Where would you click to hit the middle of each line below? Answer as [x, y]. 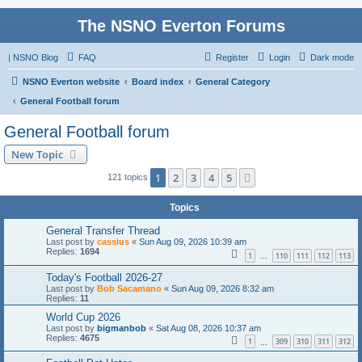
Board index [158, 82]
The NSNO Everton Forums [181, 26]
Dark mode [332, 57]
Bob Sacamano [129, 288]
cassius [113, 242]
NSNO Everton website [71, 82]
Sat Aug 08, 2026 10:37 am [208, 328]
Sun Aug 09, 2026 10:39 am [193, 242]
